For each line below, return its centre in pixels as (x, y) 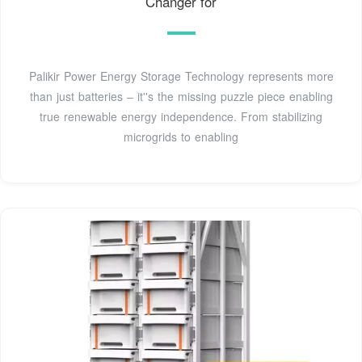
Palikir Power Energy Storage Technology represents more (181, 76)
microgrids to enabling (181, 136)
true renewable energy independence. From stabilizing (181, 116)
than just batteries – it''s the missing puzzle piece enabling (181, 96)
